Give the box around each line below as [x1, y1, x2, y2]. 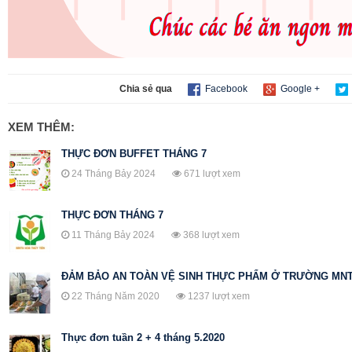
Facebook [203, 83, 248, 94]
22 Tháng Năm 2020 [69, 291, 176, 302]
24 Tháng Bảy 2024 [69, 168, 172, 179]
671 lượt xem [181, 168, 240, 179]
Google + [278, 83, 321, 94]
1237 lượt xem [185, 291, 250, 302]
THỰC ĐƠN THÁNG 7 [61, 209, 163, 221]
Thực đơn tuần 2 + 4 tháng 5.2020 [61, 332, 225, 343]
